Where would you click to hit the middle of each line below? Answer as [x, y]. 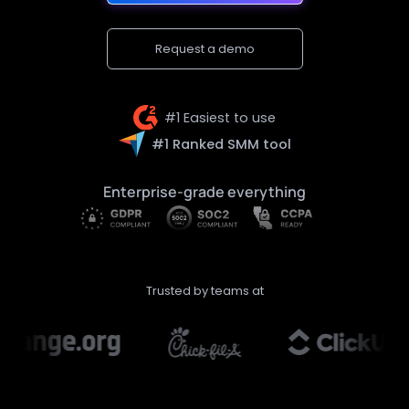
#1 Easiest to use [220, 117]
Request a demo [204, 48]
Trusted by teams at [204, 291]
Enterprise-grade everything [204, 192]
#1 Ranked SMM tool [221, 144]
